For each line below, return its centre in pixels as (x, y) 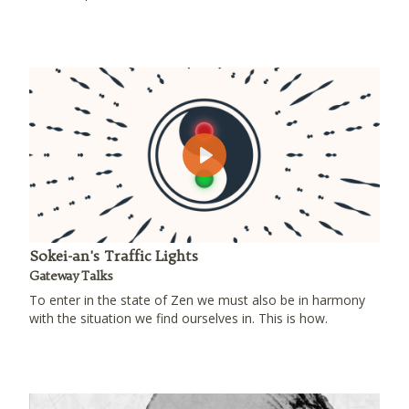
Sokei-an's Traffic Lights (114, 256)
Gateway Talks (71, 276)
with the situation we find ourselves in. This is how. (178, 318)
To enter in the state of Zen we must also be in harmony (197, 300)
